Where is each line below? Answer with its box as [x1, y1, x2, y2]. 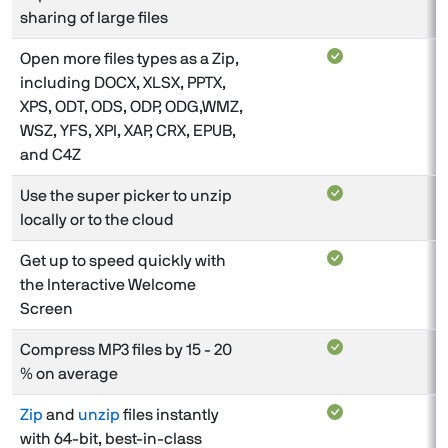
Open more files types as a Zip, [20, 50, 239, 67]
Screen [20, 300, 73, 317]
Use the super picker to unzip [20, 187, 232, 204]
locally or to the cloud [20, 211, 174, 228]
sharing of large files [20, 9, 168, 26]
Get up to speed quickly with [20, 252, 226, 269]
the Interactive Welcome [20, 276, 196, 293]
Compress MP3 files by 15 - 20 [20, 341, 232, 358]
